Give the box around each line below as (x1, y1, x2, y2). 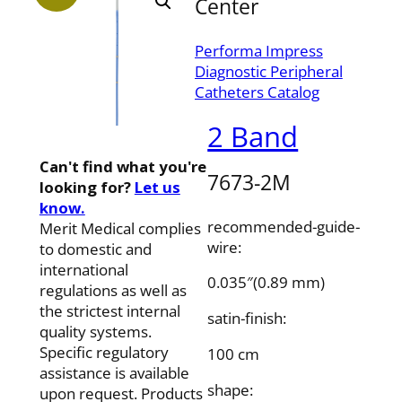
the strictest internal (39, 300, 180, 321)
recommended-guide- (207, 215, 361, 237)
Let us (134, 176, 180, 197)
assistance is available (39, 362, 189, 383)
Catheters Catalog (194, 81, 319, 102)
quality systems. (39, 320, 152, 342)
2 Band (207, 117, 299, 155)
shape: (207, 379, 254, 400)
